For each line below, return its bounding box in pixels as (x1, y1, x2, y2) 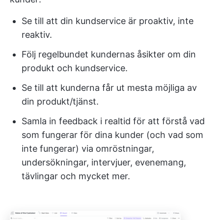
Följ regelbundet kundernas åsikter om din (22, 49, 196, 60)
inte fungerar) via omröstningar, (22, 143, 154, 154)
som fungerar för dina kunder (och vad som (22, 130, 203, 140)
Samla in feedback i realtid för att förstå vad (22, 116, 205, 127)
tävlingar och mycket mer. (22, 171, 130, 182)
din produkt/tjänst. (22, 96, 99, 107)
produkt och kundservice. (22, 63, 128, 74)
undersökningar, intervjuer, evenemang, (22, 157, 186, 168)
